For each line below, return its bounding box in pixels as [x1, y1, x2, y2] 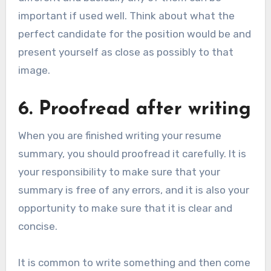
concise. [18, 220, 57, 232]
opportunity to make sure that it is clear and [18, 201, 232, 214]
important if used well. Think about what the [18, 10, 235, 22]
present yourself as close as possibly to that [18, 46, 233, 59]
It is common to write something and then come [18, 256, 250, 269]
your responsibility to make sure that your [18, 165, 220, 178]
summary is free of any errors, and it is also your [18, 183, 249, 196]
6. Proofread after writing [18, 100, 251, 120]
